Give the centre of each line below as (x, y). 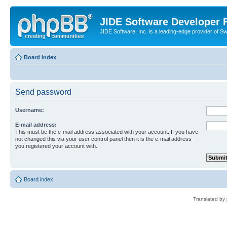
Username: (30, 110)
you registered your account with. (56, 146)
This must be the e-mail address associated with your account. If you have (107, 131)
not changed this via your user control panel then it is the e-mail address (103, 139)
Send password (43, 92)
